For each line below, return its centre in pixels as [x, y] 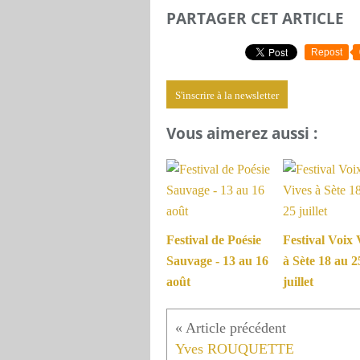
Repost [327, 52]
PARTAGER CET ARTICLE [255, 18]
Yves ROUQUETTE [235, 349]
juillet [298, 282]
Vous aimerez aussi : [242, 133]
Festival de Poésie [214, 240]
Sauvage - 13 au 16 [217, 261]
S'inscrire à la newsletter [227, 95]
